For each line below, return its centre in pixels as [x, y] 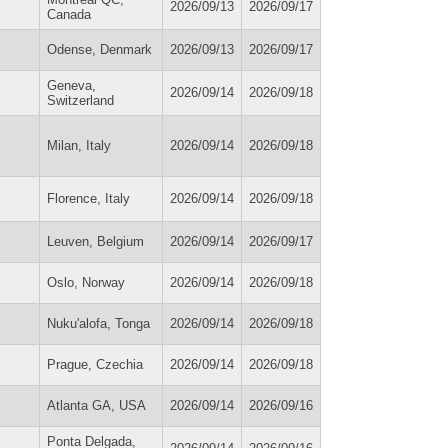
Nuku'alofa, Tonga [98, 323]
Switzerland [80, 100]
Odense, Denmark [99, 49]
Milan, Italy [79, 145]
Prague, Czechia [95, 364]
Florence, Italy [88, 198]
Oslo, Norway [86, 282]
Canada [69, 14]
